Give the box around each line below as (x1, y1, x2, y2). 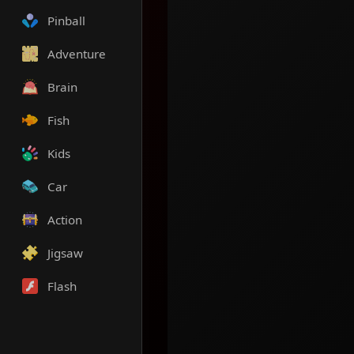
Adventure (47, 46, 106, 62)
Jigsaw (47, 245, 83, 261)
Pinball (47, 13, 85, 28)
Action (47, 212, 82, 228)
